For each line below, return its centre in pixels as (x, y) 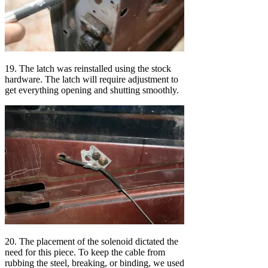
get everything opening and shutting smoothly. (92, 90)
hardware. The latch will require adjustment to (92, 79)
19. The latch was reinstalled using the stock (88, 68)
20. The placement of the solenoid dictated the (92, 241)
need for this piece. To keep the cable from (85, 252)
